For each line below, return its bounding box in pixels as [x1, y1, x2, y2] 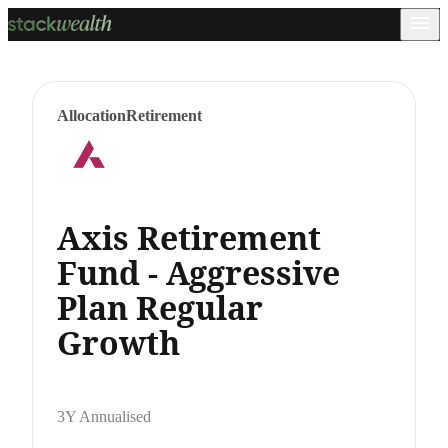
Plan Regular [57, 285, 263, 329]
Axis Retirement [57, 215, 321, 259]
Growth [57, 320, 180, 364]
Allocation [57, 107, 126, 124]
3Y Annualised [57, 407, 151, 425]
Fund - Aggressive [57, 250, 340, 294]
